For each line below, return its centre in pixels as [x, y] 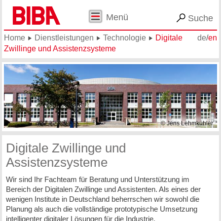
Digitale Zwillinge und [66, 148]
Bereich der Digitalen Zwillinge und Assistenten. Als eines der [103, 189]
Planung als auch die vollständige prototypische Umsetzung [101, 209]
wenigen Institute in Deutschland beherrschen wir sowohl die [102, 199]
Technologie [124, 38]
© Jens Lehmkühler [187, 123]
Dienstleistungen [64, 38]
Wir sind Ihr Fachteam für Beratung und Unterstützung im [97, 180]
